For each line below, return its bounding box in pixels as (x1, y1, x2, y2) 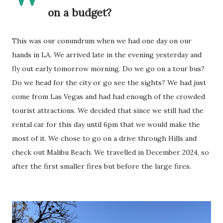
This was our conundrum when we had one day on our (12, 36, 192, 45)
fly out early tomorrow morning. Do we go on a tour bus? (12, 64, 205, 73)
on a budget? (48, 6, 111, 19)
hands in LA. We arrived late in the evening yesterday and (12, 50, 202, 59)
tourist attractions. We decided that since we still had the (12, 106, 204, 115)
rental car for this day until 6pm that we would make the (12, 120, 200, 129)
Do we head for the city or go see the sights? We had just (12, 78, 206, 87)
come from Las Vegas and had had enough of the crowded (12, 92, 205, 101)
